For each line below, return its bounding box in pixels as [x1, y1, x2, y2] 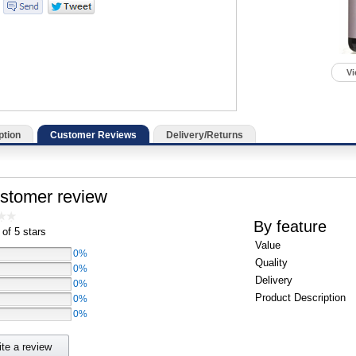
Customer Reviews [50, 129, 137, 141]
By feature [253, 217, 327, 235]
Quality [255, 256, 288, 269]
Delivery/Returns [166, 129, 243, 141]
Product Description [255, 291, 346, 304]
